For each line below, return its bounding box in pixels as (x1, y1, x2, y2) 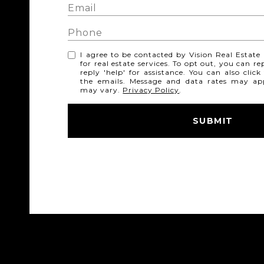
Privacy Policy (123, 85, 180, 94)
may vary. (80, 85, 123, 94)
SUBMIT (192, 115, 233, 126)
